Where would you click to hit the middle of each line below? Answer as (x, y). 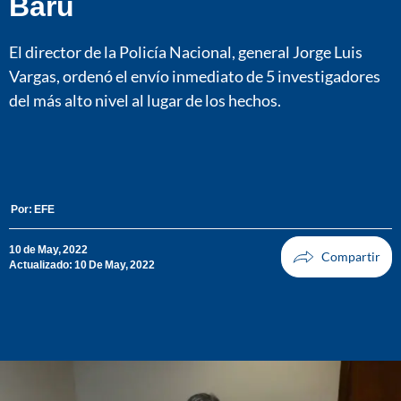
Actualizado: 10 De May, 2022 (82, 265)
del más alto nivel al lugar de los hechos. (145, 100)
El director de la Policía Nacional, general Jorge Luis (186, 51)
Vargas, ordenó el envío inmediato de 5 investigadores (195, 76)
